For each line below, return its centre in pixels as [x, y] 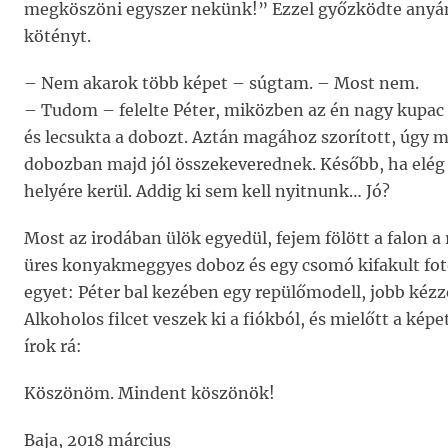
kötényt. [57, 36]
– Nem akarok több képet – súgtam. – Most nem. [221, 83]
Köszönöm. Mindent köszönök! [149, 393]
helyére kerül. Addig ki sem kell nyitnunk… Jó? [207, 191]
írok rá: [53, 346]
